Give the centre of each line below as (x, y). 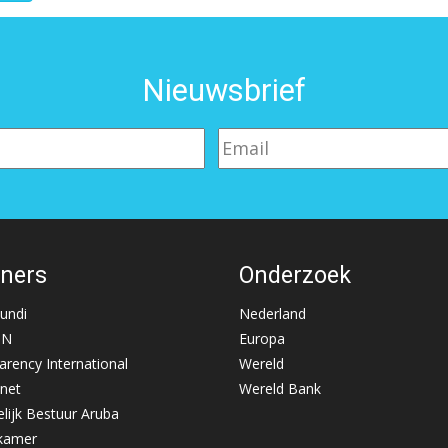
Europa (262, 338)
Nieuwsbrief (224, 90)
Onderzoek (295, 275)
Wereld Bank (280, 388)
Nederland (272, 313)
